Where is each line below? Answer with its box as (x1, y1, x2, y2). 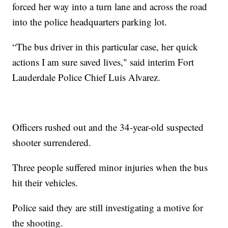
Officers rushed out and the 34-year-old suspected (12, 121, 204, 134)
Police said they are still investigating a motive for (12, 201, 204, 214)
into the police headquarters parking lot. (12, 15, 167, 28)
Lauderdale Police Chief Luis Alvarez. (12, 71, 161, 84)
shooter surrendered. (12, 136, 92, 149)
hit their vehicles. (12, 176, 78, 189)
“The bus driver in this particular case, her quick (12, 40, 198, 53)
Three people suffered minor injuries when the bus (12, 161, 208, 174)
